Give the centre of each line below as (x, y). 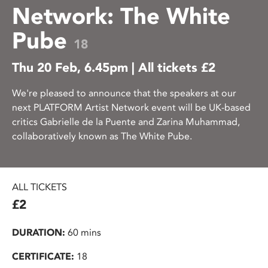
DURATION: (39, 233)
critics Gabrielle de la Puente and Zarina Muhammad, (126, 122)
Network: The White (121, 16)
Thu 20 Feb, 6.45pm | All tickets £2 (114, 67)
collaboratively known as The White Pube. (102, 136)
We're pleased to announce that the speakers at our (124, 93)
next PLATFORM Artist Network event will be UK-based (131, 108)
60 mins (83, 233)
